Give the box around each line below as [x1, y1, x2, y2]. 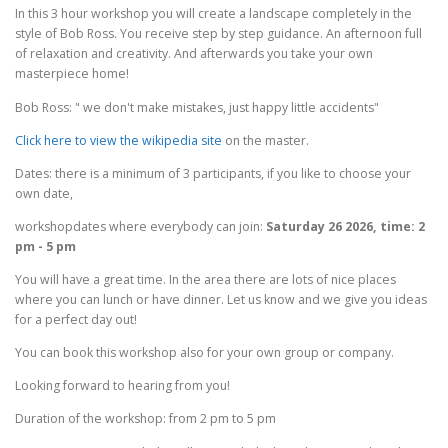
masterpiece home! [15, 65, 129, 83]
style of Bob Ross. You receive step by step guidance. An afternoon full [15, 25, 422, 43]
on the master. [222, 131, 309, 149]
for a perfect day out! [15, 311, 137, 329]
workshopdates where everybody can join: [15, 217, 266, 235]
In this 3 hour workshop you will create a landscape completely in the [15, 5, 412, 23]
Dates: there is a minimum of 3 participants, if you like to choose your [15, 164, 411, 182]
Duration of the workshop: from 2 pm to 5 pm [15, 410, 276, 428]
